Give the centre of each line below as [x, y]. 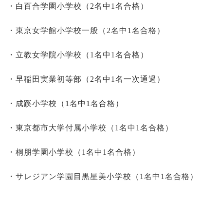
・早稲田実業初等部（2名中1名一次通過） [86, 79]
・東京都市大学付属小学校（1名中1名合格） [90, 128]
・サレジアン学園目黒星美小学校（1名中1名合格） [103, 176]
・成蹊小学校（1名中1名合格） [65, 103]
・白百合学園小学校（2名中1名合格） [78, 6]
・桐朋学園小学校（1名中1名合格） [74, 152]
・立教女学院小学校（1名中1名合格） [78, 55]
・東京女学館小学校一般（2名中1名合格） [86, 30]
